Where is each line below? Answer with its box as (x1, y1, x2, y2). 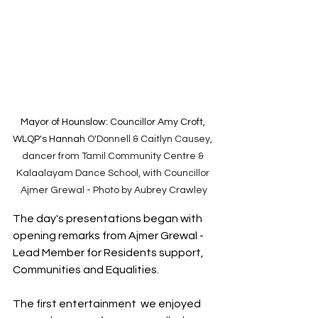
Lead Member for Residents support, (13, 247, 206, 259)
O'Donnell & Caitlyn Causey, (87, 134, 214, 145)
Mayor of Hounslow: (20, 117, 110, 128)
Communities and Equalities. (13, 264, 161, 276)
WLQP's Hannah (13, 134, 87, 145)
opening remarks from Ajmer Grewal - (13, 230, 206, 242)
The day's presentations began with (13, 213, 204, 225)
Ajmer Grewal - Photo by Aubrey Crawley (20, 185, 207, 196)
